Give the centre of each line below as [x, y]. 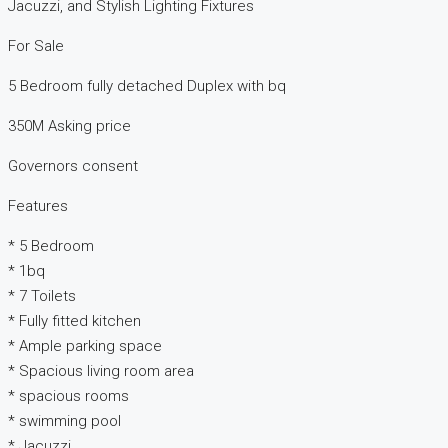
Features [38, 206]
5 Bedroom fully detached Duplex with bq [147, 86]
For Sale [36, 46]
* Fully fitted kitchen [74, 321]
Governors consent [73, 166]
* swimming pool [64, 421]
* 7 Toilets [42, 296]
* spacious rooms [68, 396]
